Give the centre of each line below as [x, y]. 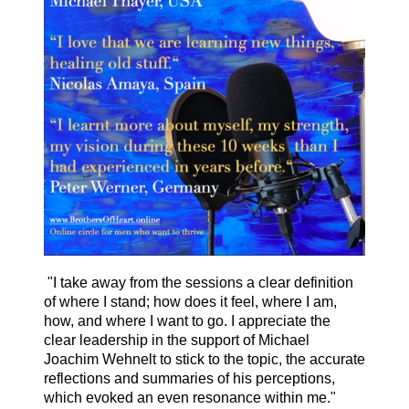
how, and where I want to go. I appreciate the [187, 320]
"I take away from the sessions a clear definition [199, 282]
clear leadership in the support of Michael [177, 340]
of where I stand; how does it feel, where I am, [190, 301]
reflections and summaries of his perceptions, [189, 378]
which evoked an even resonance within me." [190, 397]
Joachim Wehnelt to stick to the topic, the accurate [204, 359]
